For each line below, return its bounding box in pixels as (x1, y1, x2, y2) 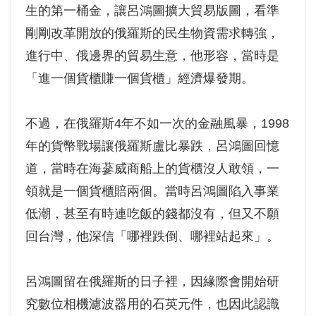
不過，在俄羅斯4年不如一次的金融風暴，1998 (25, 116, 289, 130)
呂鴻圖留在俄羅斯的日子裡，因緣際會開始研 (25, 274, 279, 288)
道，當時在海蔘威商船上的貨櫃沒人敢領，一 (25, 162, 279, 176)
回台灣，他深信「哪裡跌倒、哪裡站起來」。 (25, 229, 279, 243)
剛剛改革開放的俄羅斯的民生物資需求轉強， (25, 26, 279, 40)
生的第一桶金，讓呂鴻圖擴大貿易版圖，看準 (25, 4, 279, 18)
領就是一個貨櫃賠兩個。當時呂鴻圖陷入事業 (25, 184, 279, 198)
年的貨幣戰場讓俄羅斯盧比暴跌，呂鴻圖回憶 (25, 139, 279, 153)
